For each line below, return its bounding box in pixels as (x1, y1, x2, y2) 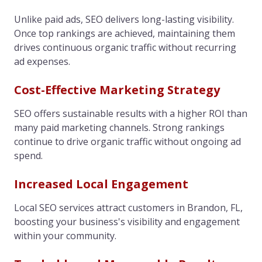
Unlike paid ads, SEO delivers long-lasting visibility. (14, 12, 234, 26)
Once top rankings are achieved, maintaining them (14, 26, 235, 40)
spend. (14, 149, 43, 162)
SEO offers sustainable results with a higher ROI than (14, 106, 247, 120)
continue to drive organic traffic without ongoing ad (14, 135, 241, 148)
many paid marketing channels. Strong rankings (14, 120, 225, 134)
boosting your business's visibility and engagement (14, 215, 240, 228)
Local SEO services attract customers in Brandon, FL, (14, 201, 243, 214)
